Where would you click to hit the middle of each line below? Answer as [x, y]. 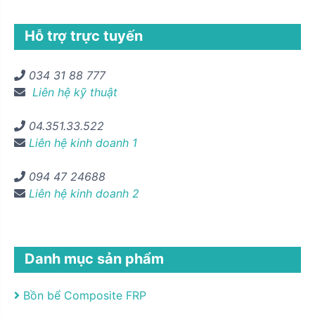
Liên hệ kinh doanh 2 [84, 193]
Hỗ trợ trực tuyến [84, 36]
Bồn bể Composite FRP [83, 295]
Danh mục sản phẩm [94, 258]
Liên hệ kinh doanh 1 [83, 142]
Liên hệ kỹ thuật [73, 92]
